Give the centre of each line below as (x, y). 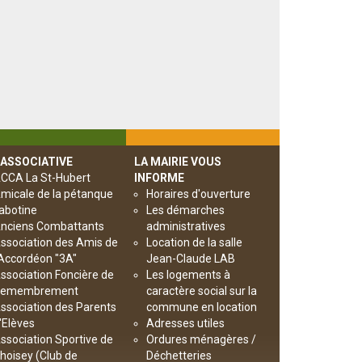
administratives (186, 226)
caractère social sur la (202, 291)
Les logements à (188, 275)
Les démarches (185, 210)
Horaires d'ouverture (198, 194)
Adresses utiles (185, 323)
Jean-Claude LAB (191, 259)
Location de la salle (194, 242)
